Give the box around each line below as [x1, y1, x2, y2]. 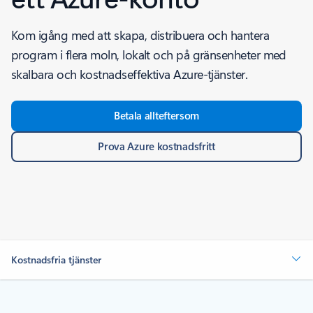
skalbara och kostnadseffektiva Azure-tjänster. [11, 66, 248, 82]
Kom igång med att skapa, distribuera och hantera [11, 27, 270, 43]
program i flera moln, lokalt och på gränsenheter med [11, 46, 286, 63]
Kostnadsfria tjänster [11, 253, 101, 266]
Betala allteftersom [113, 108, 200, 122]
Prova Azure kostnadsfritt [98, 139, 215, 153]
